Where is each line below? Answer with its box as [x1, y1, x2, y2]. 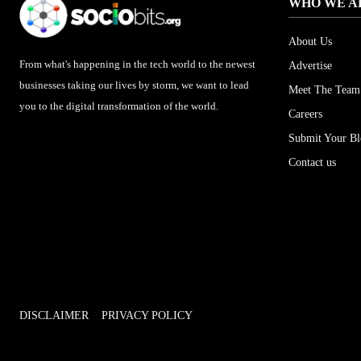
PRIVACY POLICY [102, 309, 193, 322]
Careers [288, 107, 322, 120]
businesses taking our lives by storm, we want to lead [19, 78, 249, 91]
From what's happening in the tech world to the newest [19, 57, 255, 70]
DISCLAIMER [19, 309, 89, 322]
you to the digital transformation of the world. [19, 99, 218, 112]
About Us [288, 35, 332, 48]
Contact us [288, 156, 336, 168]
